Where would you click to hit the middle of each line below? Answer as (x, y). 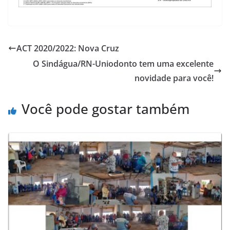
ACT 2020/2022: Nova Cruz (68, 48)
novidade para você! (174, 78)
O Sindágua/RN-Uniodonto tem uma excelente (123, 63)
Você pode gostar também (106, 109)
